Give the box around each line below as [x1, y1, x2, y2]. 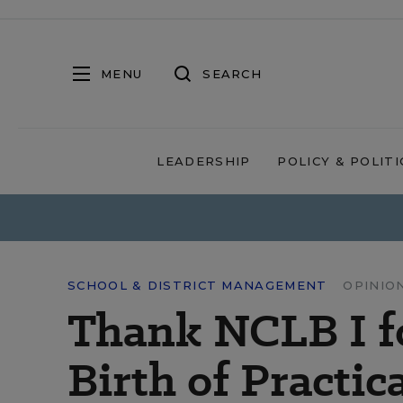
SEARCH [202, 66, 262, 81]
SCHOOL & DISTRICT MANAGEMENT [67, 278, 327, 292]
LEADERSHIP [157, 154, 251, 168]
